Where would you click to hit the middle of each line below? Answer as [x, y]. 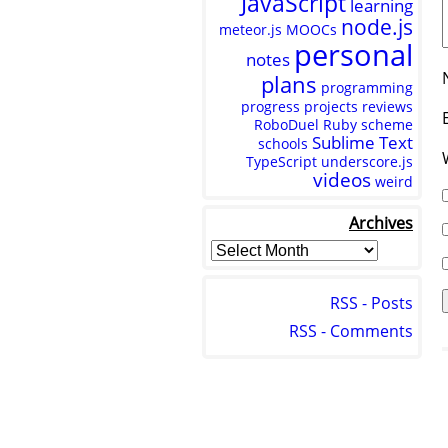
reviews [387, 106]
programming [367, 87]
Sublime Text [362, 142]
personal [353, 55]
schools [283, 143]
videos [342, 180]
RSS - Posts [371, 303]
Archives [381, 223]
